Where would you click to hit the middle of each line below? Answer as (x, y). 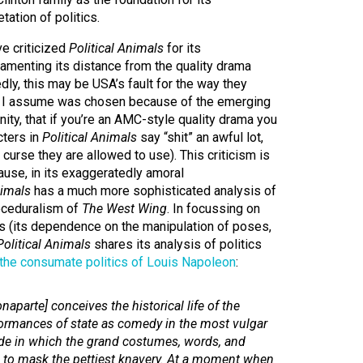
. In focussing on (214, 209)
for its (182, 48)
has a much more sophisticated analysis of (154, 191)
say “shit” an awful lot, (200, 137)
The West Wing (124, 209)
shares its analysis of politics (176, 244)
